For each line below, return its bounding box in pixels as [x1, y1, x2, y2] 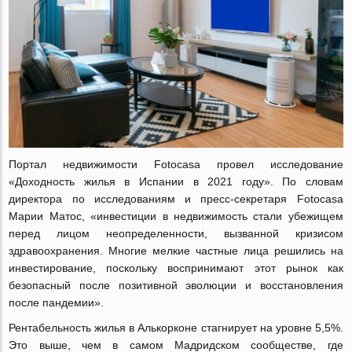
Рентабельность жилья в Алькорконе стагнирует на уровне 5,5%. [9, 321, 343, 335]
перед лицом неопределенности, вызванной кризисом [9, 227, 343, 240]
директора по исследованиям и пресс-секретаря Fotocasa [9, 192, 343, 206]
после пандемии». [9, 296, 104, 310]
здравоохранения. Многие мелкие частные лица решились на [9, 244, 343, 258]
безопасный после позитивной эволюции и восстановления [9, 279, 343, 292]
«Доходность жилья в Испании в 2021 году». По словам [9, 175, 343, 189]
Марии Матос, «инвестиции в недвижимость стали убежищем [9, 210, 343, 223]
